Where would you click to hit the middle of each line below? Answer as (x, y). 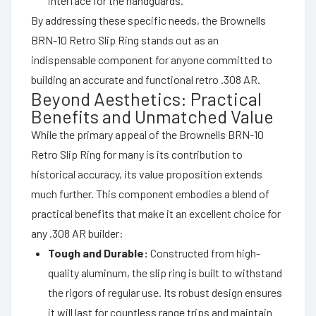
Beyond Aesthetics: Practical (146, 98)
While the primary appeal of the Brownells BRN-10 (147, 134)
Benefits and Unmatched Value (152, 116)
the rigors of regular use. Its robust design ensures (165, 292)
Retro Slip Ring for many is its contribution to (137, 154)
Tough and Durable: (98, 253)
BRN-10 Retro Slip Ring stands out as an (125, 39)
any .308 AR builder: (77, 233)
